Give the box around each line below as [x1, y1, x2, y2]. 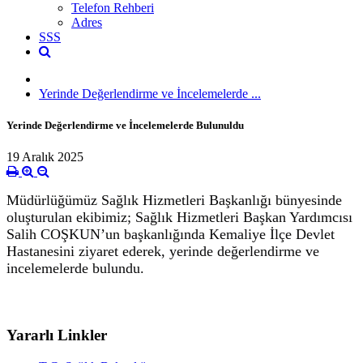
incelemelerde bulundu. [6, 260, 144, 277]
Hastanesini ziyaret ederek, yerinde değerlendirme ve [6, 243, 319, 260]
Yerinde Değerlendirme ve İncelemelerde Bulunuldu [6, 118, 244, 131]
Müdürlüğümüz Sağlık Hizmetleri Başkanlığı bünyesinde [6, 192, 342, 209]
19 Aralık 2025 [6, 150, 83, 164]
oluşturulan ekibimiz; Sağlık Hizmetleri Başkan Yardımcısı [6, 209, 352, 226]
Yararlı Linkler [6, 326, 107, 344]
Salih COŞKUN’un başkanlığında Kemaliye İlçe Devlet [6, 226, 335, 243]
